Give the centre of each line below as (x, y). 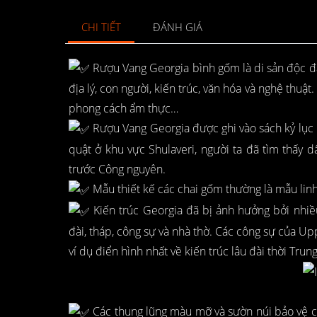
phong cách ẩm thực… (123, 109)
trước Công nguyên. (117, 169)
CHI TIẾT (101, 27)
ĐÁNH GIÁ (178, 27)
